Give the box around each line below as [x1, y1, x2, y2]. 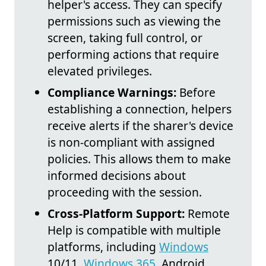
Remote [185, 205, 230, 222]
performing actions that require [47, 46, 219, 63]
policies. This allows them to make [47, 151, 231, 167]
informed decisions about [47, 167, 186, 184]
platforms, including [47, 239, 159, 255]
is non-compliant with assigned [47, 134, 215, 151]
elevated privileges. [47, 63, 152, 80]
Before [176, 84, 216, 101]
